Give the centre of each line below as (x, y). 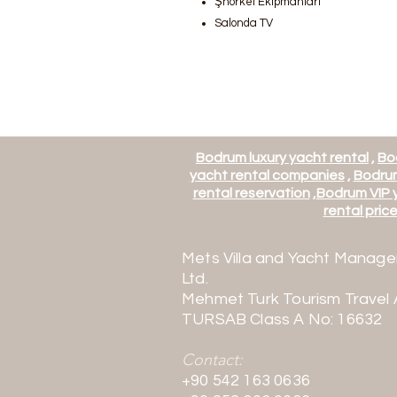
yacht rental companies (267, 175)
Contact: (212, 360)
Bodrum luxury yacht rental (282, 158)
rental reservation (251, 193)
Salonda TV (244, 23)
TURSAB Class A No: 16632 (282, 319)
